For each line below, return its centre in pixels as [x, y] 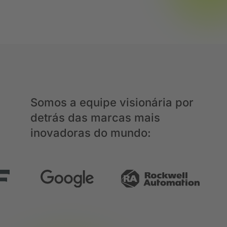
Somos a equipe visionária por [112, 102]
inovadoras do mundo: [91, 133]
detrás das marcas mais [95, 118]
